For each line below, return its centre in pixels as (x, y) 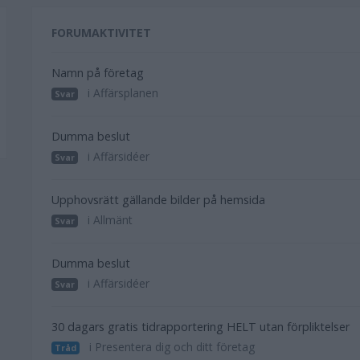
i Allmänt (109, 220)
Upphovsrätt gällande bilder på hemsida (158, 200)
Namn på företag (98, 73)
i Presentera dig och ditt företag (171, 347)
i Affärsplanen (122, 93)
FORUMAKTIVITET (101, 33)
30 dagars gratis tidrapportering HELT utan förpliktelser (200, 327)
